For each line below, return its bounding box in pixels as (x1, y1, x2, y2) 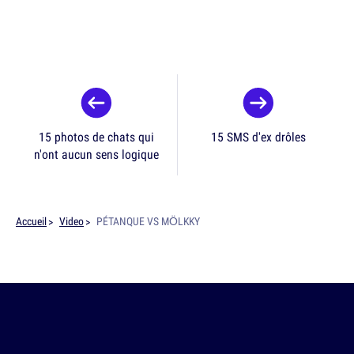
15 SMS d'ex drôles (210, 128, 306, 146)
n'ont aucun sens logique (34, 145, 159, 164)
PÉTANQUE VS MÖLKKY (96, 214, 200, 229)
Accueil (16, 214, 47, 229)
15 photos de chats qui (39, 128, 154, 146)
